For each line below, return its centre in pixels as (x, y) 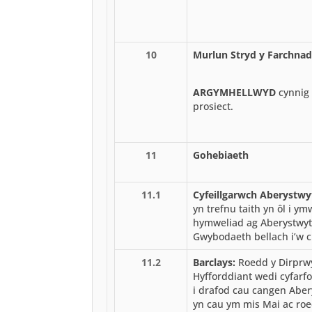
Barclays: (214, 262)
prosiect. (213, 106)
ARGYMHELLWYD (236, 92)
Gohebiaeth (221, 155)
